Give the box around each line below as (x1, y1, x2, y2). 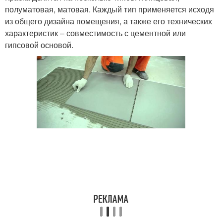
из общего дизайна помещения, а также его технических (5, 15, 212, 27)
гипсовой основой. (5, 39, 73, 51)
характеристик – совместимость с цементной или (5, 27, 186, 39)
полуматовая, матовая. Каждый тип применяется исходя (5, 3, 214, 15)
